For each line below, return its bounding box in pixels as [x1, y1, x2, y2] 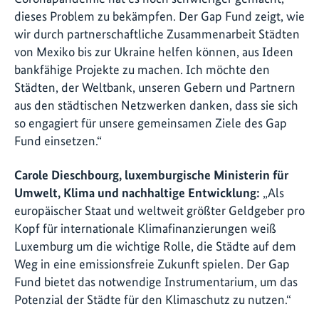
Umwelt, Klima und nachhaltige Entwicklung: [14, 184, 260, 200]
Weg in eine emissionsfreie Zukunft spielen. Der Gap [14, 256, 290, 271]
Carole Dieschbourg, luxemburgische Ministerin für [14, 167, 288, 182]
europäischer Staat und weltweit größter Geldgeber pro [14, 202, 305, 218]
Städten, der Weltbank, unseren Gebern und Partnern [14, 80, 296, 95]
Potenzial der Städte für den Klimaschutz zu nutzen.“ [14, 291, 291, 307]
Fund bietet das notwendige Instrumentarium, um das [14, 273, 298, 289]
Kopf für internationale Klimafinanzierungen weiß [14, 220, 276, 236]
